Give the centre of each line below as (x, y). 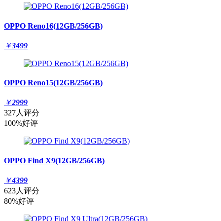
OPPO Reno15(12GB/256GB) (53, 83)
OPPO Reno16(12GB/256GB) (53, 26)
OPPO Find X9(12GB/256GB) (54, 160)
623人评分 (22, 190)
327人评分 (22, 113)
